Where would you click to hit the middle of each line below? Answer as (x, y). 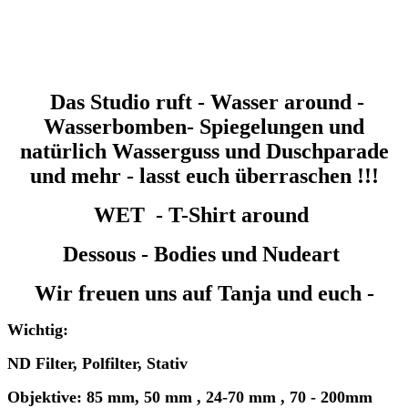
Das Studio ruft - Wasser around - (204, 102)
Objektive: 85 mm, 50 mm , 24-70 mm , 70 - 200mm (192, 397)
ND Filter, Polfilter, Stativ (97, 363)
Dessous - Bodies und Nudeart (204, 254)
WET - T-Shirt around (204, 214)
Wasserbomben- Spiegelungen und (204, 126)
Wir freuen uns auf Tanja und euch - (204, 293)
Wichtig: (38, 329)
